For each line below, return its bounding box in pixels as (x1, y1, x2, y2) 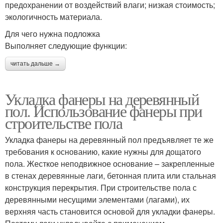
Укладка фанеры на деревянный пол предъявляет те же (5, 134, 214, 146)
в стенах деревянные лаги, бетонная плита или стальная (5, 170, 216, 182)
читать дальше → (10, 60, 60, 68)
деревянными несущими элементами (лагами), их (5, 194, 190, 206)
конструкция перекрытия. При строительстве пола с (5, 182, 197, 194)
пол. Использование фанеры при (5, 100, 202, 122)
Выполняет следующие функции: (5, 40, 127, 52)
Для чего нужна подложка (5, 28, 100, 40)
